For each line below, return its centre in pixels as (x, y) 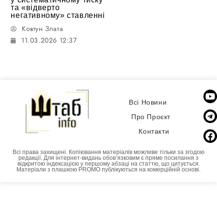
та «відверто (35, 7)
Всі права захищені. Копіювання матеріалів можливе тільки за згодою (108, 152)
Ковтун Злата (43, 28)
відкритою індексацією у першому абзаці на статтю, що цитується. (108, 163)
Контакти (154, 132)
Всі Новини (148, 102)
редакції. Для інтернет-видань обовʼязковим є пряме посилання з (108, 158)
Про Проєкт (151, 117)
